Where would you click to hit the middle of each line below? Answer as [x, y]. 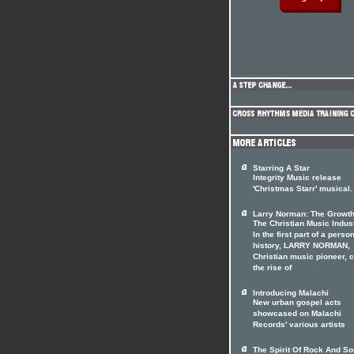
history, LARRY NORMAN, [301, 247]
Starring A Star [281, 168]
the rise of [272, 269]
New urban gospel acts [297, 303]
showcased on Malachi [297, 314]
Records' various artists [299, 326]
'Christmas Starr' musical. [303, 190]
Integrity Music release [297, 179]
